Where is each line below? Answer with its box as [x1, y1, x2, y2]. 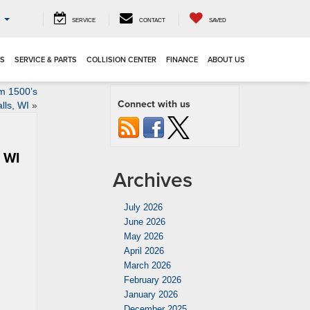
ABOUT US [208, 54, 245, 65]
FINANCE [166, 54, 198, 65]
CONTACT [139, 17, 165, 24]
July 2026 [124, 202, 163, 212]
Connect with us [118, 97, 190, 111]
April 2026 [124, 246, 164, 256]
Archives [113, 165, 192, 194]
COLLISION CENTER [86, 54, 156, 65]
